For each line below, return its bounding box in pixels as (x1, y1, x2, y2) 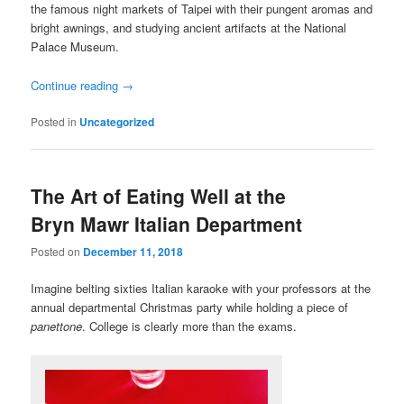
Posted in (31, 113, 78, 129)
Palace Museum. (31, 38, 120, 56)
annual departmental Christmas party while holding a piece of (31, 298, 349, 317)
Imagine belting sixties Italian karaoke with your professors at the (31, 280, 372, 298)
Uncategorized (79, 113, 155, 130)
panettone (31, 317, 83, 335)
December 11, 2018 (83, 243, 184, 261)
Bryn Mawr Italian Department (31, 209, 303, 237)
